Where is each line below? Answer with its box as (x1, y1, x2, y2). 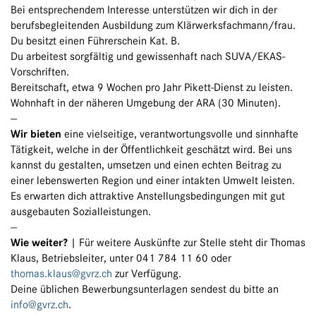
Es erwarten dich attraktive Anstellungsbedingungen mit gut (11, 190, 285, 203)
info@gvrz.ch (11, 298, 68, 312)
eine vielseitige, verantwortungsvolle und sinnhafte (61, 128, 298, 141)
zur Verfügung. (112, 267, 181, 281)
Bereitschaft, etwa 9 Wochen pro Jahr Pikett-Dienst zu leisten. (11, 81, 293, 95)
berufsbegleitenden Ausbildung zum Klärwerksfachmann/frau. (11, 19, 296, 32)
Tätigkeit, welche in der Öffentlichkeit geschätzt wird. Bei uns (11, 143, 292, 157)
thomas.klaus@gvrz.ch (11, 267, 112, 281)
